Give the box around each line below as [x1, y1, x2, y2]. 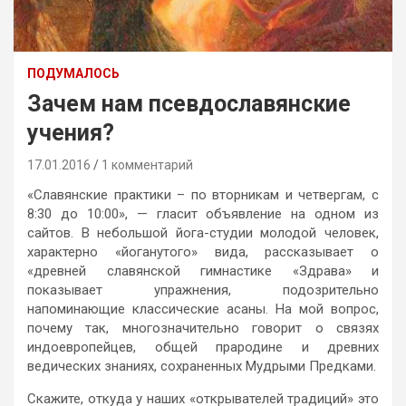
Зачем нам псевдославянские [27, 90, 351, 117]
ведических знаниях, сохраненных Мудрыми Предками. [27, 357, 376, 374]
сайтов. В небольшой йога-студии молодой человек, [27, 224, 379, 241]
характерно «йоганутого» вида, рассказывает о [27, 243, 379, 260]
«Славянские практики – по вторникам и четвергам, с [27, 186, 379, 203]
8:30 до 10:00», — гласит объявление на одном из [27, 205, 379, 222]
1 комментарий [101, 157, 193, 172]
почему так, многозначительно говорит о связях [27, 319, 379, 336]
